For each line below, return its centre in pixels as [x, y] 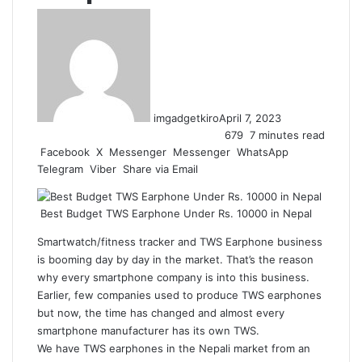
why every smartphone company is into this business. [173, 277]
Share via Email [160, 169]
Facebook [65, 152]
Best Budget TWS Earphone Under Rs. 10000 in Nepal [175, 213]
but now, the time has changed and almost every [161, 313]
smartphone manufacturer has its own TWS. [150, 330]
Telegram [60, 169]
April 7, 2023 [250, 118]
